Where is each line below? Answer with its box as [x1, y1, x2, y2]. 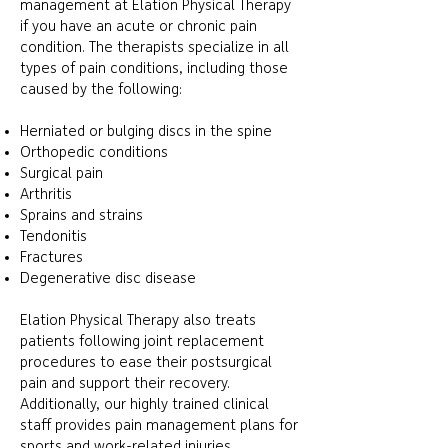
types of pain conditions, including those [20, 61, 288, 77]
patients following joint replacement [20, 334, 264, 350]
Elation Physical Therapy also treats [20, 313, 256, 329]
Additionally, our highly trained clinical [20, 397, 269, 413]
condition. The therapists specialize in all [20, 40, 289, 56]
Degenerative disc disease [20, 271, 196, 287]
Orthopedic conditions [20, 145, 168, 161]
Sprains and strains [20, 208, 143, 224]
